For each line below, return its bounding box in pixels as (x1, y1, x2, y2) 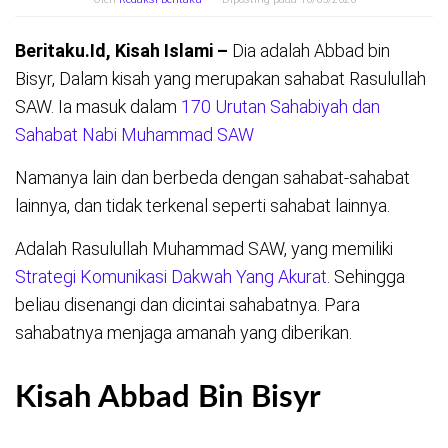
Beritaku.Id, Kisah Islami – (15, 39, 228, 61)
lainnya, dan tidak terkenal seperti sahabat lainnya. (15, 194, 390, 216)
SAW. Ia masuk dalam (15, 95, 181, 117)
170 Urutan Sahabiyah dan (181, 95, 380, 117)
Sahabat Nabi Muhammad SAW (15, 123, 254, 145)
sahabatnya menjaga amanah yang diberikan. (15, 321, 352, 343)
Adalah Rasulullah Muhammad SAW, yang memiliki (15, 237, 393, 259)
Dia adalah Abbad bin (228, 39, 390, 61)
